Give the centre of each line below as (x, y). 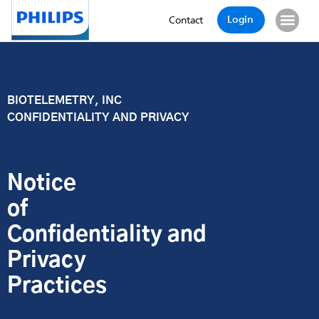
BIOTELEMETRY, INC (64, 100)
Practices (57, 286)
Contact (186, 20)
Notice (42, 183)
